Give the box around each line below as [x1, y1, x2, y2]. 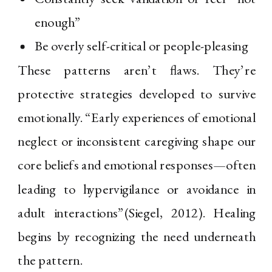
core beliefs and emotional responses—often [18, 156, 256, 174]
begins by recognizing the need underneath [18, 227, 256, 246]
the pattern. [18, 251, 83, 270]
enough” [35, 13, 82, 32]
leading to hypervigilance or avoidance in [18, 180, 256, 198]
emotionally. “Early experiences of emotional [18, 108, 256, 127]
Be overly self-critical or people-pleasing [35, 37, 248, 55]
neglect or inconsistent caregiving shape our [18, 132, 256, 151]
